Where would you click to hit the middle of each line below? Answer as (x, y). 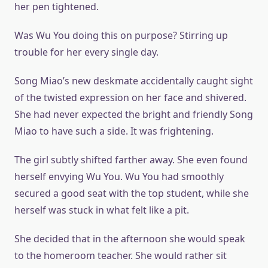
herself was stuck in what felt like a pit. (102, 210)
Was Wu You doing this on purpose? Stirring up (121, 36)
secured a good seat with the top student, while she (132, 194)
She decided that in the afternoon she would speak (130, 239)
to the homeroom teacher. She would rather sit (121, 256)
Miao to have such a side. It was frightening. (114, 131)
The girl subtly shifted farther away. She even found (131, 160)
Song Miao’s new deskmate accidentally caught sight (134, 81)
